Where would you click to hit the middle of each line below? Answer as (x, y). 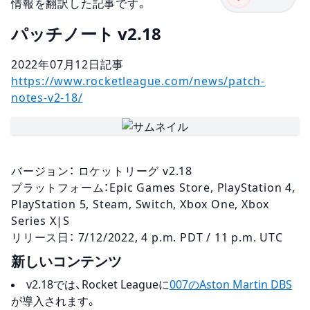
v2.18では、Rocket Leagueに (98, 284)
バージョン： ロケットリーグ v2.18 (102, 171)
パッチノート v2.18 (86, 34)
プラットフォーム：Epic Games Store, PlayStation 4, (153, 187)
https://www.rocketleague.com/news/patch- (138, 81)
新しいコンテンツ (66, 261)
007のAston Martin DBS (231, 284)
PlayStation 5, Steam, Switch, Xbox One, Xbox (140, 204)
